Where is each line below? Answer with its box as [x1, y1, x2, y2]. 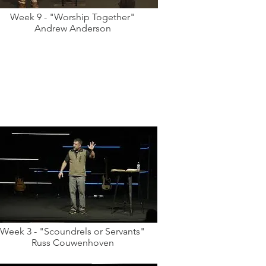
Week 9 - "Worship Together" [10, 11, 135, 23]
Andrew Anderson [34, 23, 111, 34]
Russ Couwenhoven [31, 237, 114, 248]
